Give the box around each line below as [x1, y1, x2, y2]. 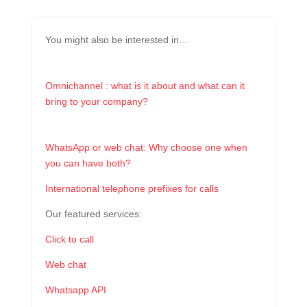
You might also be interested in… [45, 34, 188, 45]
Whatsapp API [45, 284, 106, 295]
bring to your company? [45, 95, 148, 107]
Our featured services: [45, 208, 142, 219]
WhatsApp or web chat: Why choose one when [45, 141, 247, 153]
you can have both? [45, 157, 131, 169]
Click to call [45, 233, 94, 245]
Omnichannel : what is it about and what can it [45, 79, 245, 91]
